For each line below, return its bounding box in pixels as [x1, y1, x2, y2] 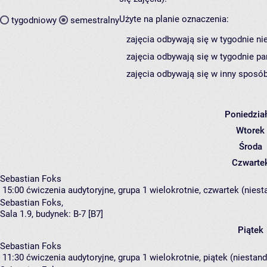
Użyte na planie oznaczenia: [119, 14, 229, 25]
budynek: [33, 209, 73, 220]
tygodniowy [11, 14, 57, 26]
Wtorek [236, 125, 265, 136]
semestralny [70, 14, 119, 26]
